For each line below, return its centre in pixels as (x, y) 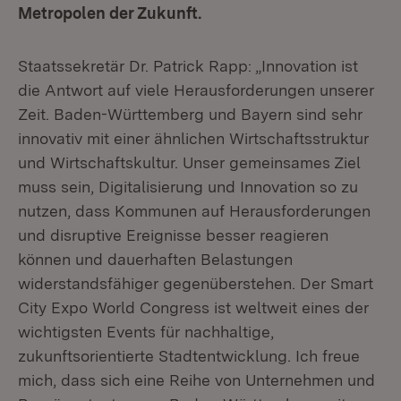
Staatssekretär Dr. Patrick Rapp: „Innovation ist (188, 66)
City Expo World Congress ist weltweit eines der (193, 307)
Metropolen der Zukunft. (110, 13)
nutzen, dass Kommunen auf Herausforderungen (194, 211)
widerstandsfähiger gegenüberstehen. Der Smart (196, 283)
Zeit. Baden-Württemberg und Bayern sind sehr (190, 114)
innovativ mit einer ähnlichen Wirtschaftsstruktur (193, 138)
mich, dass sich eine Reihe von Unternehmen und (196, 380)
